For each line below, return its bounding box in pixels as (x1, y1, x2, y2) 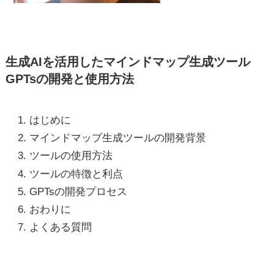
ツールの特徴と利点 (29, 168, 123, 180)
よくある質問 (29, 221, 92, 234)
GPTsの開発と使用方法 (5, 72, 134, 86)
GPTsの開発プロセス (29, 185, 127, 198)
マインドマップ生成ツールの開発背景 (29, 132, 206, 144)
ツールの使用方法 (29, 150, 113, 162)
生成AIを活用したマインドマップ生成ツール (5, 55, 250, 69)
